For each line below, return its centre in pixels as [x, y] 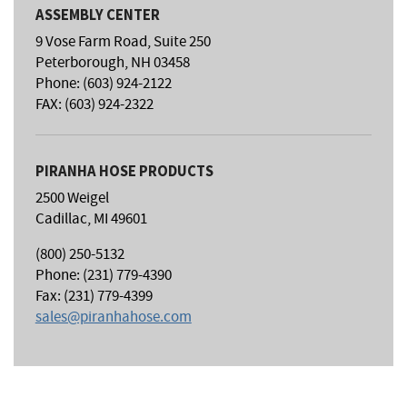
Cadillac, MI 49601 [91, 221]
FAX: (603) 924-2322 [94, 105]
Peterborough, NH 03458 [112, 64]
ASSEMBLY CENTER [97, 15]
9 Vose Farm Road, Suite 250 [123, 43]
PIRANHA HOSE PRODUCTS [124, 172]
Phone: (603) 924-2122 [103, 84]
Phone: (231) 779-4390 [103, 277]
